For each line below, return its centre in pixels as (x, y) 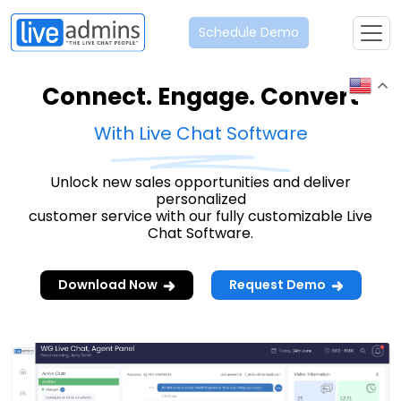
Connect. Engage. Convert (200, 97)
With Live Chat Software (200, 134)
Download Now (109, 285)
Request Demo (278, 285)
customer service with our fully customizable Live (200, 217)
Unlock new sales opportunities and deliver (200, 183)
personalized (200, 200)
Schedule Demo (249, 33)
